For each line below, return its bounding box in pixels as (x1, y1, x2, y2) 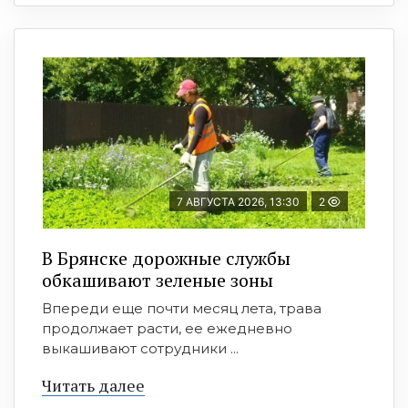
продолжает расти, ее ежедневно (42, 320, 292, 338)
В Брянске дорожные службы (42, 246, 291, 271)
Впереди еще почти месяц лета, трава (42, 300, 321, 318)
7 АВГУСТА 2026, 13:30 (177, 195, 300, 209)
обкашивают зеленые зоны (42, 268, 273, 293)
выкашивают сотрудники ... (42, 340, 239, 358)
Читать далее (42, 374, 145, 397)
